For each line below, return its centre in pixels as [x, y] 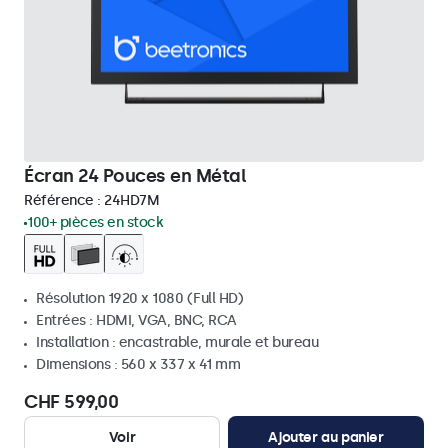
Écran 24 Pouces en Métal [135, 176]
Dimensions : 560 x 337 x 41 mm [138, 364]
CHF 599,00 [71, 402]
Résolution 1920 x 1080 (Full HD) [139, 298]
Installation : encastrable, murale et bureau [177, 342]
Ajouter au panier [326, 437]
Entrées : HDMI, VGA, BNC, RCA [136, 320]
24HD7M [131, 200]
